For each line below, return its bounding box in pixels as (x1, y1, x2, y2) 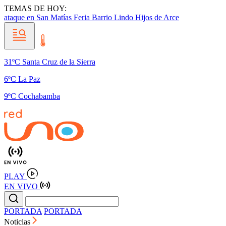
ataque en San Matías (4, 13, 74, 22)
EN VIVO (4, 182, 38, 191)
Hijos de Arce (135, 13, 179, 22)
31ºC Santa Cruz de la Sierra (4, 58, 95, 66)
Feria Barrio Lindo (74, 13, 135, 22)
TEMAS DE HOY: (4, 4, 67, 13)
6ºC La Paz (4, 75, 40, 83)
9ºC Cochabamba (4, 92, 60, 100)
